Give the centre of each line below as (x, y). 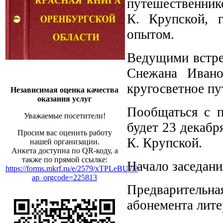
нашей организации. (64, 142)
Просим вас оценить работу (64, 133)
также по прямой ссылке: (64, 160)
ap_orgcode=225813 (64, 177)
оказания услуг (64, 99)
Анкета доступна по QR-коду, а (64, 151)
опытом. (151, 35)
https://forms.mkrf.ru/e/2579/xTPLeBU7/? (72, 168)
